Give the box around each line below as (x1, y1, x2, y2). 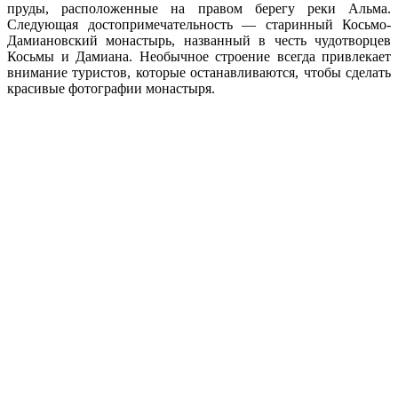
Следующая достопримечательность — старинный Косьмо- (7, 16, 391, 32)
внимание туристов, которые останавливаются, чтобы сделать (7, 64, 391, 80)
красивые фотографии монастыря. (7, 80, 215, 96)
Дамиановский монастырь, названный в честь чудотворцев (7, 32, 391, 48)
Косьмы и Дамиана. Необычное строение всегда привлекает (7, 48, 391, 64)
